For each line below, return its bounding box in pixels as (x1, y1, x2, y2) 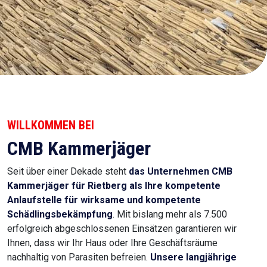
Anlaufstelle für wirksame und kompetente (7, 194, 201, 206)
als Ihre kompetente (129, 179, 221, 191)
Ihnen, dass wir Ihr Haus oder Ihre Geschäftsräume (7, 237, 218, 249)
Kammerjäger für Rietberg (7, 179, 127, 191)
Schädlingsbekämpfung (7, 208, 113, 220)
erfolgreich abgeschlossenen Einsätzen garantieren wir (7, 222, 237, 234)
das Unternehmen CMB (126, 165, 232, 177)
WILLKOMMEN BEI (7, 117, 94, 132)
